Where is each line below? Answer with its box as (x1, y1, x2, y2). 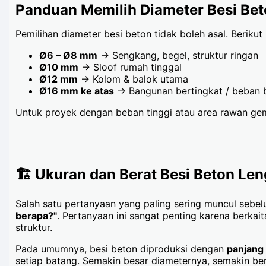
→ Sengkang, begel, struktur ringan (97, 49, 258, 61)
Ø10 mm (39, 61, 78, 73)
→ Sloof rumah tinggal (78, 61, 182, 73)
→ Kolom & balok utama (78, 72, 188, 85)
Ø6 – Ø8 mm (39, 49, 97, 61)
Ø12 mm (39, 72, 78, 85)
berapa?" (15, 209, 57, 221)
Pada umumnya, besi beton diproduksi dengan (15, 242, 227, 255)
